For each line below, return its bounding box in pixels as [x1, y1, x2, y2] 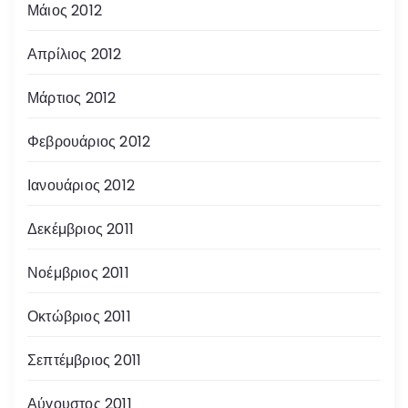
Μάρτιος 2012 [27, 87, 117, 108]
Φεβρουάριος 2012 [27, 130, 151, 152]
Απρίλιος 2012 [27, 43, 122, 65]
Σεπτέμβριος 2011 [27, 349, 142, 371]
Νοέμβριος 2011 [27, 261, 129, 283]
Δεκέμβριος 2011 [27, 218, 134, 240]
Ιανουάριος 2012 [27, 174, 135, 196]
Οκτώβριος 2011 [27, 305, 131, 327]
